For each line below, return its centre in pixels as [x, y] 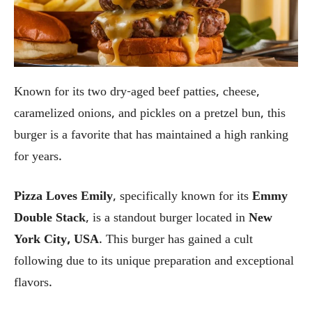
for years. [38, 157]
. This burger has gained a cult [176, 240]
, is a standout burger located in [167, 218]
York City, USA [56, 240]
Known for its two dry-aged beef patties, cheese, [137, 92]
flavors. [33, 283]
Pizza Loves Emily [63, 197]
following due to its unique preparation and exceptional [154, 262]
